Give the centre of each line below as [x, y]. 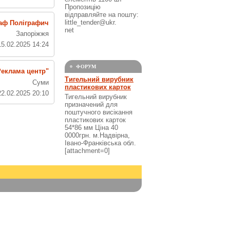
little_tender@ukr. [91, 23]
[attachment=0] [87, 151]
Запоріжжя [33, 34]
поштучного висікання [99, 112]
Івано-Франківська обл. [100, 143]
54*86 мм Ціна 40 [91, 128]
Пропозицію [83, 7]
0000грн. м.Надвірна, [97, 136]
